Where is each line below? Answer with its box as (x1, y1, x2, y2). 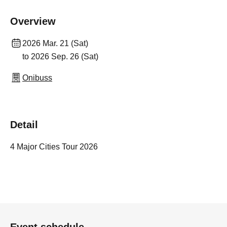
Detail (10, 119, 38, 130)
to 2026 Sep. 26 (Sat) (22, 52, 98, 61)
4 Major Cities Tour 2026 (10, 142, 98, 151)
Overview (10, 16, 56, 27)
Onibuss (22, 73, 52, 82)
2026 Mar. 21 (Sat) (22, 39, 88, 48)
